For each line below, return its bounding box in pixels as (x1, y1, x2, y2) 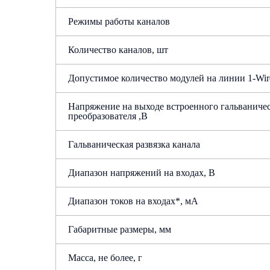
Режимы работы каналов (68, 16, 170, 27)
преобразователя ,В (68, 111, 148, 121)
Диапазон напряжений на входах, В (68, 168, 215, 178)
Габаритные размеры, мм (68, 224, 171, 234)
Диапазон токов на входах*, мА (68, 196, 198, 206)
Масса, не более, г (68, 253, 142, 263)
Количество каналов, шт (68, 45, 168, 55)
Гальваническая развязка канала (68, 139, 200, 149)
